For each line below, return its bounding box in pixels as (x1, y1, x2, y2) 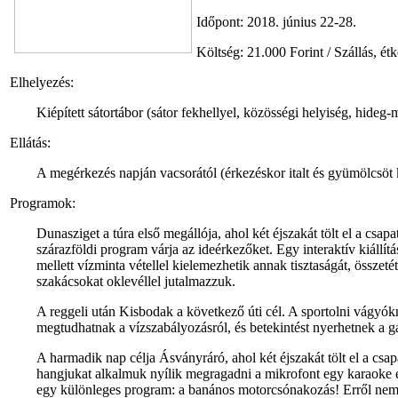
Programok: (10, 195, 76, 211)
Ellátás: (10, 135, 51, 150)
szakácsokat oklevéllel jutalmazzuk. (36, 274, 235, 289)
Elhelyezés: (10, 75, 74, 90)
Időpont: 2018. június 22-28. (196, 14, 356, 29)
